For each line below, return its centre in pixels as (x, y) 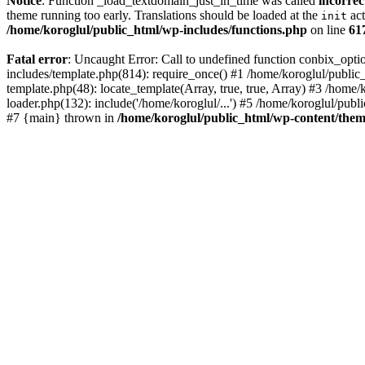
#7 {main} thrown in (62, 118)
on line (328, 30)
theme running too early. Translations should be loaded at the (164, 15)
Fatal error (37, 59)
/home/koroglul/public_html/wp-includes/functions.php (157, 30)
